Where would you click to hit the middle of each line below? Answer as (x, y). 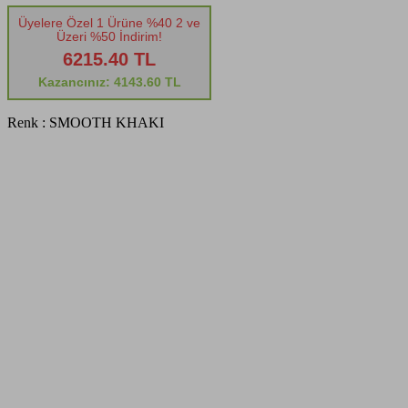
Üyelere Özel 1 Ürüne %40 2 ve (109, 23)
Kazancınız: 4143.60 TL (109, 82)
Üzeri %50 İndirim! (109, 37)
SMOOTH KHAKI (107, 123)
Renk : (26, 123)
